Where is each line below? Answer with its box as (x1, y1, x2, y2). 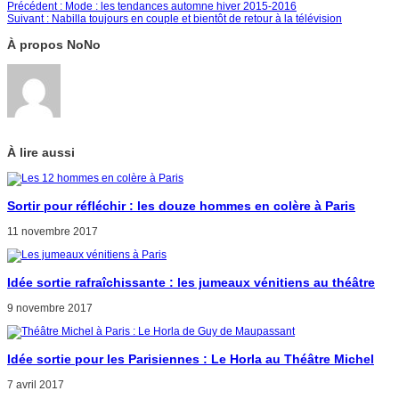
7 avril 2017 (7, 378, 64, 391)
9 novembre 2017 (7, 301, 93, 314)
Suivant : (7, 12, 49, 25)
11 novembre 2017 (7, 224, 98, 238)
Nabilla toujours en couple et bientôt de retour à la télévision (49, 12, 342, 25)
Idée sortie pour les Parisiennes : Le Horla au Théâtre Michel (7, 351, 374, 366)
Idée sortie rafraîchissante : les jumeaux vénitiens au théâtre (7, 274, 375, 289)
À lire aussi (7, 144, 75, 159)
